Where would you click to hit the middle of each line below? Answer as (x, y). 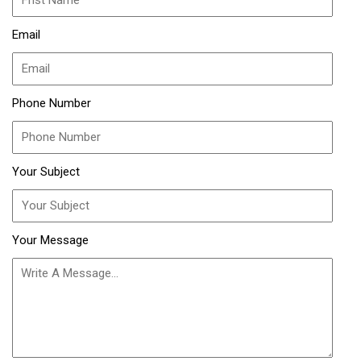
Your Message (50, 240)
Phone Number (52, 103)
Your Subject (46, 172)
